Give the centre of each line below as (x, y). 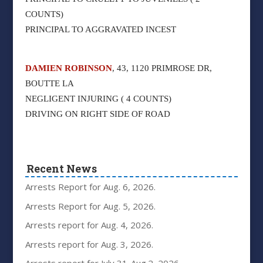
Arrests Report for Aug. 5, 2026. (90, 206)
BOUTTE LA (49, 83)
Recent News (62, 168)
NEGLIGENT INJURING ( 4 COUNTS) (98, 99)
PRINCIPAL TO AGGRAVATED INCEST (100, 29)
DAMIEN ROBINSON (68, 68)
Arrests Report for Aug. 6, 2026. (90, 187)
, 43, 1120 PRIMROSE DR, (162, 68)
